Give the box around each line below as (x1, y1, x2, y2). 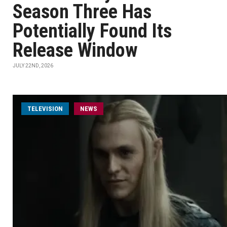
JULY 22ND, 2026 (13, 63, 53, 68)
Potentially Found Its (13, 20, 172, 42)
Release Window (13, 39, 138, 61)
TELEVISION (27, 105, 63, 112)
